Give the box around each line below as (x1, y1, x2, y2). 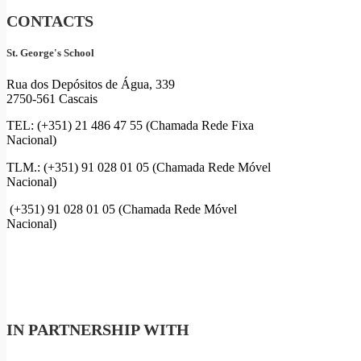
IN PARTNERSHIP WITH (6, 320, 189, 338)
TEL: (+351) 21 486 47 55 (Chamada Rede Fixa (6, 118, 254, 133)
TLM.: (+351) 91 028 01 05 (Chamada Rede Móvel (6, 160, 271, 175)
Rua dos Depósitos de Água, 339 (6, 77, 175, 91)
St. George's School (6, 46, 94, 59)
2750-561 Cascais (6, 91, 98, 106)
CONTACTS (6, 11, 93, 30)
